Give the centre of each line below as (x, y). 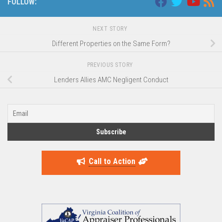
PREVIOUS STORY (111, 65)
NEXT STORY (111, 29)
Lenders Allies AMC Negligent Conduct (111, 80)
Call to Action (112, 162)
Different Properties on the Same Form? (111, 44)
